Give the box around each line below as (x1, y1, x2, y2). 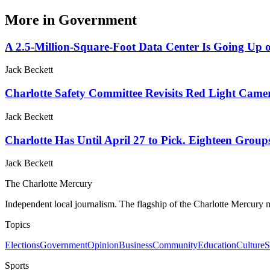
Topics (5, 219, 30, 230)
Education (198, 240, 236, 251)
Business (119, 240, 152, 251)
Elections (5, 240, 40, 251)
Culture (236, 240, 265, 251)
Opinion (87, 240, 119, 251)
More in (5, 11, 58, 28)
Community (152, 240, 198, 251)
